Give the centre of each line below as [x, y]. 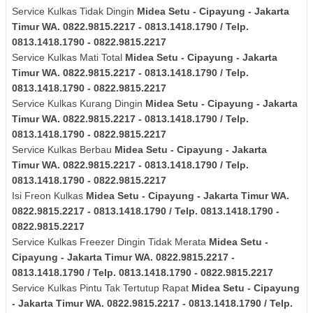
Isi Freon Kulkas [49, 196]
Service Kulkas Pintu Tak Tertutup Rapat [102, 288]
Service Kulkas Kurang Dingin [79, 104]
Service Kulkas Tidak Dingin [74, 12]
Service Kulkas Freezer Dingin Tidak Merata [110, 242]
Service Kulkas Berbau [63, 150]
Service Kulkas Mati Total [68, 58]
